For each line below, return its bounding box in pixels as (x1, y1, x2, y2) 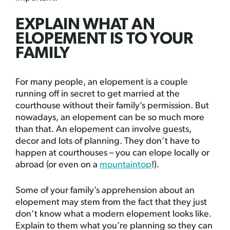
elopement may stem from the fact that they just (15, 198, 207, 207)
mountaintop (100, 160, 151, 170)
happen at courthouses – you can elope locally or (15, 148, 209, 158)
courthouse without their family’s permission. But (15, 101, 209, 111)
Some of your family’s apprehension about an (15, 186, 195, 196)
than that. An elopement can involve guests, (15, 125, 191, 135)
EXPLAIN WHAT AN (15, 17, 155, 33)
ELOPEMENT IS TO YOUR (15, 31, 193, 48)
